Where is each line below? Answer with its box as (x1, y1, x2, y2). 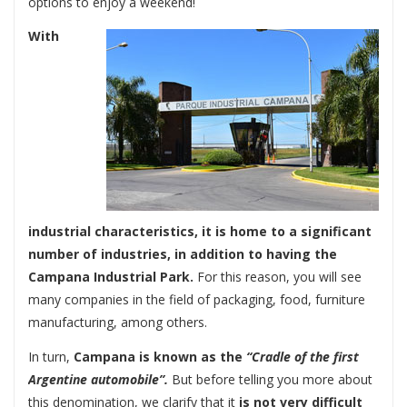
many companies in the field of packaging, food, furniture (28, 291, 365, 309)
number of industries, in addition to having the (28, 245, 337, 263)
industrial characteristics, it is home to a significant (28, 223, 372, 241)
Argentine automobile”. (28, 370, 168, 388)
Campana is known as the (74, 347, 246, 365)
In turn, (28, 347, 74, 365)
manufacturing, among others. (28, 313, 207, 332)
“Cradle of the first (246, 347, 359, 365)
